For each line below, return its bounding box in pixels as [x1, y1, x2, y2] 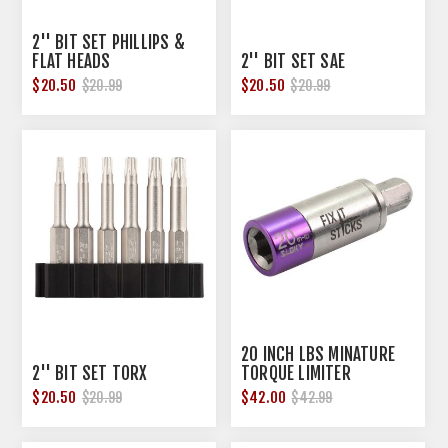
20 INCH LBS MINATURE [241, 343, 396, 365]
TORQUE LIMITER [241, 362, 351, 384]
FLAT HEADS [32, 51, 111, 73]
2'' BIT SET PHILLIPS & [32, 32, 185, 54]
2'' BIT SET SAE [241, 51, 346, 73]
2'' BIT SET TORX [32, 362, 148, 384]
